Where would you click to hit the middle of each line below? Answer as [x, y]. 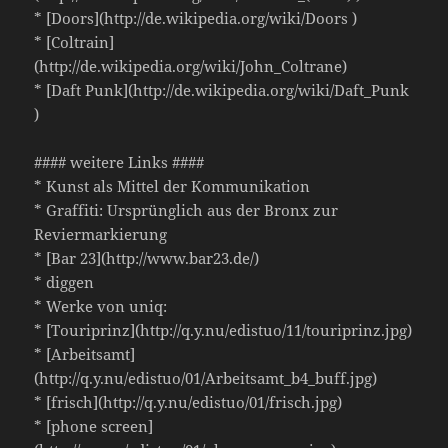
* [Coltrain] [74, 42]
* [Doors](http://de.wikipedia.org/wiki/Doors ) [196, 18]
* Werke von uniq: [101, 306]
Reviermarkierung [101, 234]
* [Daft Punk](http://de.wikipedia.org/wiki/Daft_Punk [222, 90]
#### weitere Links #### [119, 162]
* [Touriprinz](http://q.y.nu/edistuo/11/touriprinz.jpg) [223, 330]
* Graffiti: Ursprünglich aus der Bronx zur [186, 210]
